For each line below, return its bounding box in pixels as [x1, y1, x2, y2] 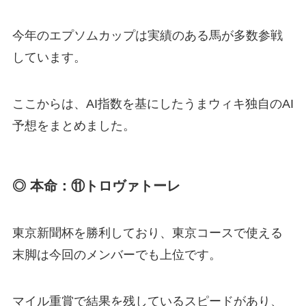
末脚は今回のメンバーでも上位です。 [12, 248, 221, 262]
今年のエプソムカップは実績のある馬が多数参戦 [12, 28, 283, 42]
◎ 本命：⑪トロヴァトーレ [12, 178, 180, 193]
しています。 [12, 50, 86, 64]
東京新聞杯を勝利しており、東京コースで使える [12, 226, 283, 240]
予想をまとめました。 [12, 118, 135, 133]
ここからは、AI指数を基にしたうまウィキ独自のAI [12, 96, 294, 111]
